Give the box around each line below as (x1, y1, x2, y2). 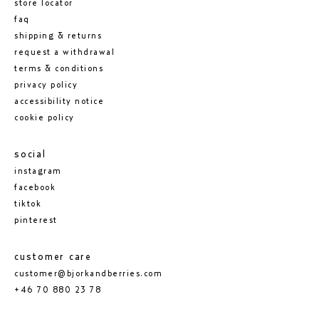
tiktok (14, 199, 41, 208)
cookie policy (14, 113, 75, 122)
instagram (14, 166, 62, 175)
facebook (14, 182, 56, 192)
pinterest (14, 215, 58, 224)
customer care (14, 251, 92, 262)
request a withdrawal (14, 47, 115, 56)
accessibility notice (14, 96, 104, 105)
